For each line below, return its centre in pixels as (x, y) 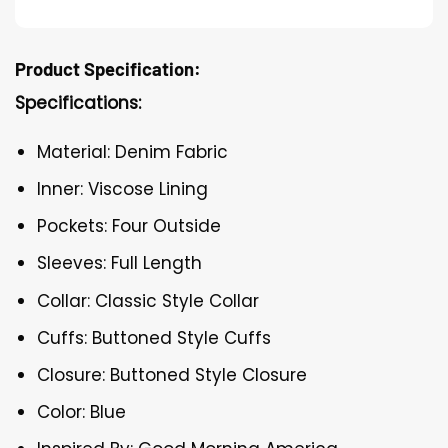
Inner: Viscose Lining (123, 189)
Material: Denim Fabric (133, 151)
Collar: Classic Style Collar (148, 300)
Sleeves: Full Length (120, 263)
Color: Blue (82, 412)
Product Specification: (108, 68)
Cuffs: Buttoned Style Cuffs (154, 337)
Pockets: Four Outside (129, 226)
